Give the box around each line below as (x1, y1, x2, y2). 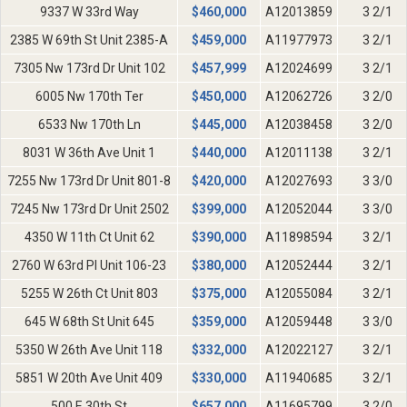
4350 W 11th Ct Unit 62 (24, 230, 154, 245)
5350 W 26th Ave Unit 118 (15, 342, 163, 358)
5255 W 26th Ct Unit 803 (20, 286, 158, 302)
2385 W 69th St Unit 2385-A (10, 33, 168, 48)
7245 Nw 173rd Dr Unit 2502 (9, 202, 169, 217)
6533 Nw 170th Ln (37, 117, 141, 133)
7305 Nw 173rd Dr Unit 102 (13, 61, 165, 76)
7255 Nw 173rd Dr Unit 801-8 (7, 174, 171, 189)
